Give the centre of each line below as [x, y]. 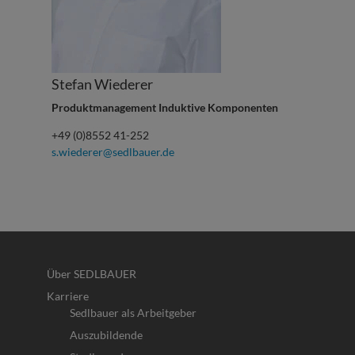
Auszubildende [106, 335]
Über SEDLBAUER [91, 274]
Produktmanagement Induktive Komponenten [164, 108]
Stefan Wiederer [102, 84]
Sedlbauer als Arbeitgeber [133, 313]
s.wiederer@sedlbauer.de [113, 152]
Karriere [67, 296]
